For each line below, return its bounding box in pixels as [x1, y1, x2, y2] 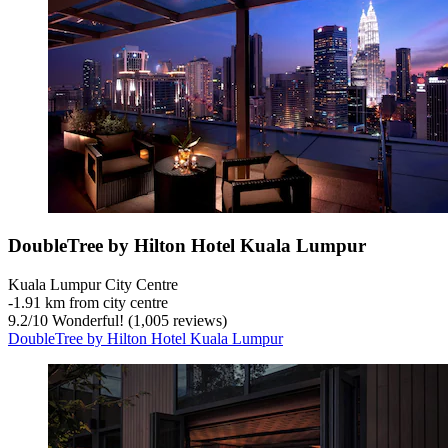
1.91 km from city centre [13, 293, 168, 311]
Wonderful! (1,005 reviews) [48, 311, 227, 329]
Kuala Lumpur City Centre [8, 275, 178, 293]
